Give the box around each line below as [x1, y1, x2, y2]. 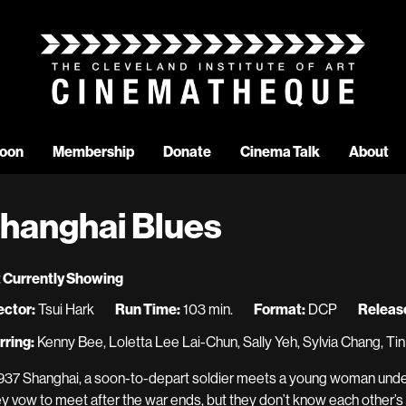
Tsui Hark [35, 301, 94, 318]
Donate [162, 143, 211, 160]
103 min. [180, 301, 233, 318]
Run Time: [115, 301, 180, 318]
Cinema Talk [239, 143, 320, 160]
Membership [52, 143, 134, 160]
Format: [254, 301, 305, 318]
